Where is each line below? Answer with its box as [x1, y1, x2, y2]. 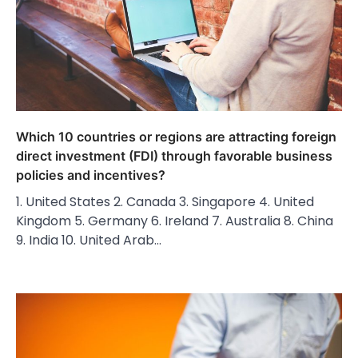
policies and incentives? [16, 167, 165, 184]
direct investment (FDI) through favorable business [16, 148, 332, 165]
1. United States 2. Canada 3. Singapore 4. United [16, 193, 314, 212]
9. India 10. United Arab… [16, 231, 161, 250]
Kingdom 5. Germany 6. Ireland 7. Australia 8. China [16, 212, 333, 231]
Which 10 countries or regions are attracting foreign [16, 129, 336, 145]
